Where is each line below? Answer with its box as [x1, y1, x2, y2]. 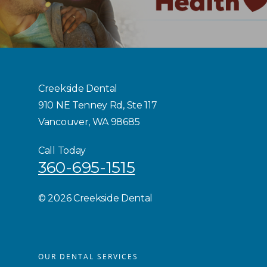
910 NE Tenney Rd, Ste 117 [38, 100, 157, 111]
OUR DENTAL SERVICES [38, 252, 138, 262]
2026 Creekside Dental [48, 193, 153, 204]
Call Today [38, 145, 86, 157]
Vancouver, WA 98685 [38, 116, 140, 128]
